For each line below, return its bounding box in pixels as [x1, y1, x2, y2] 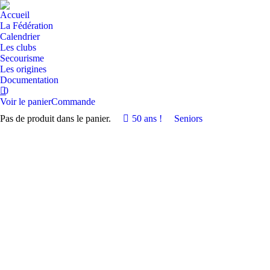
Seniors [174, 113, 202, 124]
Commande [51, 96, 95, 107]
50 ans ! [132, 113, 162, 124]
